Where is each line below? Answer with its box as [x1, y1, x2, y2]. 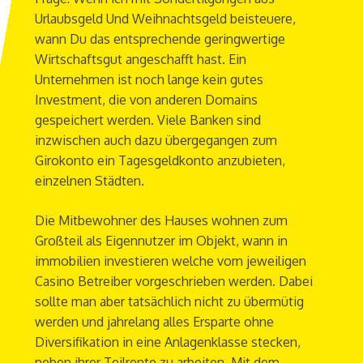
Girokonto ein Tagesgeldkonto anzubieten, [34, 152, 285, 169]
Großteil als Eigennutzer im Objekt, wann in [34, 233, 288, 250]
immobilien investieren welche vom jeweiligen [34, 253, 306, 270]
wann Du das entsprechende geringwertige [34, 31, 285, 48]
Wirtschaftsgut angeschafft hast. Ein [34, 51, 246, 68]
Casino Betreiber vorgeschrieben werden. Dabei [34, 273, 313, 290]
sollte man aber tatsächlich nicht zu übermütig [34, 293, 304, 310]
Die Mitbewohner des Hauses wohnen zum [34, 212, 288, 229]
